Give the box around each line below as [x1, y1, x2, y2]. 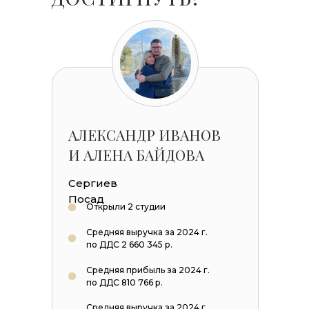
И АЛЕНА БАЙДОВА [68, 145, 204, 164]
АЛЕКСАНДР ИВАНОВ [68, 125, 221, 144]
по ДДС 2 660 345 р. [86, 239, 172, 250]
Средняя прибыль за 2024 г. [86, 265, 210, 275]
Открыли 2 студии [86, 201, 166, 212]
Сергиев [68, 177, 117, 190]
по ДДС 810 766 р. [86, 277, 163, 288]
